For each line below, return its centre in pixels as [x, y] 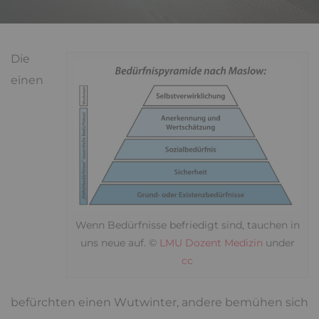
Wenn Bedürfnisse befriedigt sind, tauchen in [187, 225]
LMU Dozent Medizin [211, 242]
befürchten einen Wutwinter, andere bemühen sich [159, 302]
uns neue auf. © [120, 242]
